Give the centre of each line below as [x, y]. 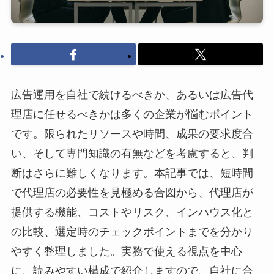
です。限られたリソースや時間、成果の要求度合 [132, 134]
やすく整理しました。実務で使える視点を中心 [126, 251]
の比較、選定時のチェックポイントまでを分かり [132, 231]
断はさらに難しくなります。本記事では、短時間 [132, 173]
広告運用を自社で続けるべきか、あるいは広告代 [132, 94]
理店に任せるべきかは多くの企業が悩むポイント [132, 114]
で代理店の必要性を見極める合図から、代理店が [132, 192]
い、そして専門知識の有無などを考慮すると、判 [132, 153]
